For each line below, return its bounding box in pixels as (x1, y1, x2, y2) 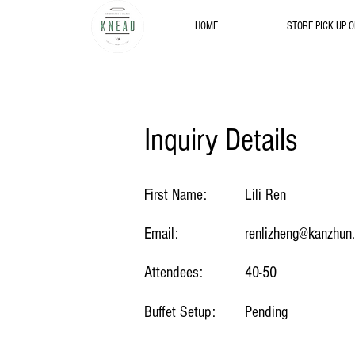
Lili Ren (245, 185, 286, 204)
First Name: (144, 185, 207, 204)
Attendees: (144, 263, 203, 281)
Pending (245, 303, 288, 321)
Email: (144, 224, 182, 242)
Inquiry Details (144, 121, 297, 158)
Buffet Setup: (144, 303, 216, 321)
